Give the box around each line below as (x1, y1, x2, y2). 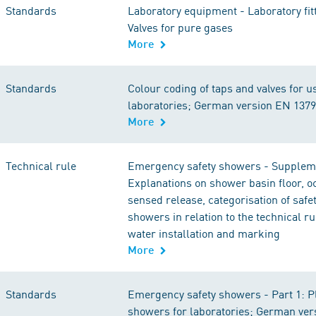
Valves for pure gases (128, 19, 233, 35)
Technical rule (6, 157, 76, 173)
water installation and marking (128, 225, 280, 241)
